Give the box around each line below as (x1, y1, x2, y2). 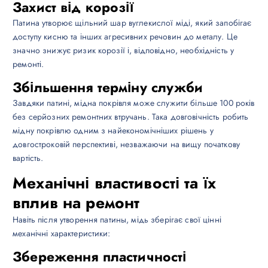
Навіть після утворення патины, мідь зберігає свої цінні (13, 213, 221, 226)
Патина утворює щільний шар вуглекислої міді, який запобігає (13, 16, 252, 29)
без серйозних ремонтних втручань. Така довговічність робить (13, 110, 249, 123)
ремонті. (13, 57, 44, 70)
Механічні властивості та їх (13, 171, 216, 194)
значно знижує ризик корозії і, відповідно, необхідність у (13, 44, 234, 56)
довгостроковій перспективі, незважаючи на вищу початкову (13, 138, 240, 150)
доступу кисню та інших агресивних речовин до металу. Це (13, 30, 237, 42)
